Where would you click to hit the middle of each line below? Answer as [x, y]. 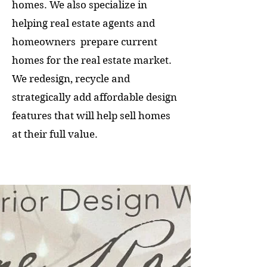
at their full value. [56, 134]
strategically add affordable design [94, 97]
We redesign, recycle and [71, 79]
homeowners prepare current [85, 42]
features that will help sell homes [91, 116]
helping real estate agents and [83, 23]
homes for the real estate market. [92, 60]
